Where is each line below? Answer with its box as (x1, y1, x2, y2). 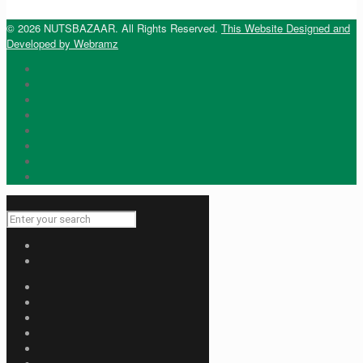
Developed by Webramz (6, 36, 118, 52)
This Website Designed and (221, 20, 350, 36)
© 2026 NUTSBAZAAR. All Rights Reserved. (6, 20, 221, 36)
